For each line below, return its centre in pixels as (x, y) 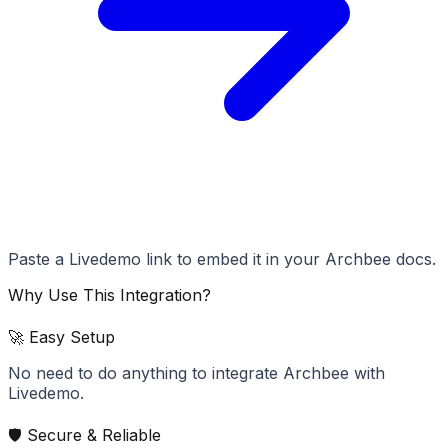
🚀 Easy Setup (61, 336)
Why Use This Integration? (109, 295)
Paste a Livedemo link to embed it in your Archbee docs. (222, 259)
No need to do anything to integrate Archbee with (196, 372)
